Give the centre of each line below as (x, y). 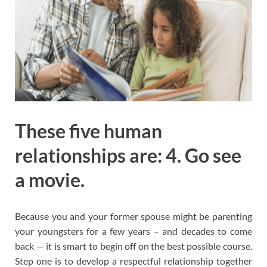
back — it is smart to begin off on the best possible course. (133, 246)
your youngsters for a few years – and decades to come (133, 231)
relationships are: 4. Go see (128, 155)
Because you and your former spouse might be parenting (133, 216)
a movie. (50, 179)
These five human (89, 131)
